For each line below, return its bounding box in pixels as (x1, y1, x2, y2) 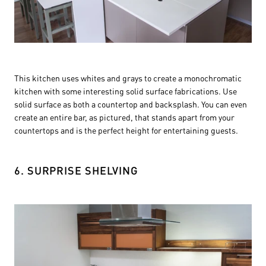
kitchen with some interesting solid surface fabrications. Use (14, 85, 237, 96)
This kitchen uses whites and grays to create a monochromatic (14, 72, 242, 83)
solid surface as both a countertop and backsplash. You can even (14, 98, 247, 109)
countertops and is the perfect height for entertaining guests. (14, 124, 238, 135)
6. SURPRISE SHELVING (14, 163, 138, 177)
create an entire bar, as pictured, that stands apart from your (14, 111, 235, 122)
